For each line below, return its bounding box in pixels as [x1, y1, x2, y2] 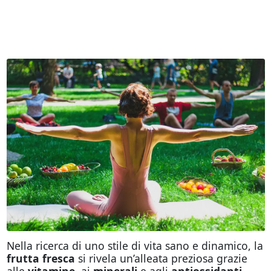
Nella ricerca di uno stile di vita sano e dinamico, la [6, 238, 263, 253]
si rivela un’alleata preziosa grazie [74, 250, 247, 266]
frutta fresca [6, 250, 75, 266]
